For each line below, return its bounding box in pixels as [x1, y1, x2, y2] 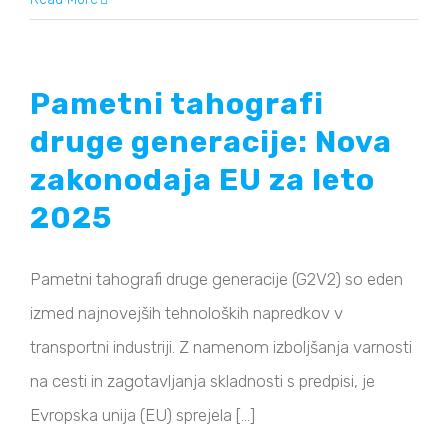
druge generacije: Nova [30, 124, 392, 161]
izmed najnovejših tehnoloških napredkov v [30, 303, 343, 324]
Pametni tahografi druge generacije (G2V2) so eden [30, 269, 403, 290]
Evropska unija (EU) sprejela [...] [30, 405, 255, 426]
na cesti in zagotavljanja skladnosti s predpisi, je [30, 371, 375, 392]
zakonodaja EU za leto [30, 162, 375, 199]
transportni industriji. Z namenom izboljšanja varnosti [30, 337, 412, 358]
